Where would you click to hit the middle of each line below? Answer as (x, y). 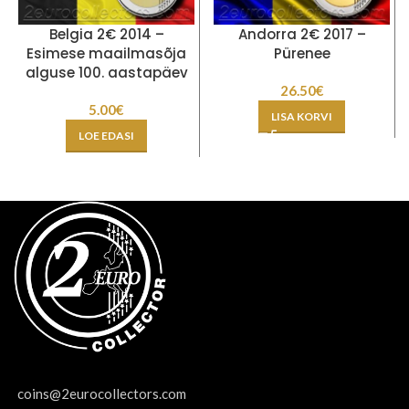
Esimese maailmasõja (106, 53)
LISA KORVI (302, 116)
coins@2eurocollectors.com (102, 394)
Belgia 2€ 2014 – (106, 34)
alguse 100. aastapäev (106, 72)
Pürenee (302, 53)
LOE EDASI (106, 135)
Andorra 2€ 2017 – (302, 34)
